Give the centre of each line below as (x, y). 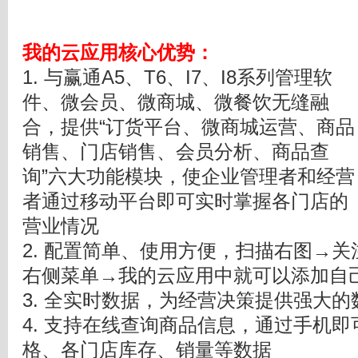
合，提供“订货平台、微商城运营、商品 (189, 127)
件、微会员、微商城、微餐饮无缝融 (176, 102)
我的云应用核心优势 (109, 53)
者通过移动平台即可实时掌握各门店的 (185, 201)
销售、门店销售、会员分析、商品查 (176, 152)
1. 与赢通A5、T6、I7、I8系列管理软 (177, 78)
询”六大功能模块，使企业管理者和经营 (189, 177)
